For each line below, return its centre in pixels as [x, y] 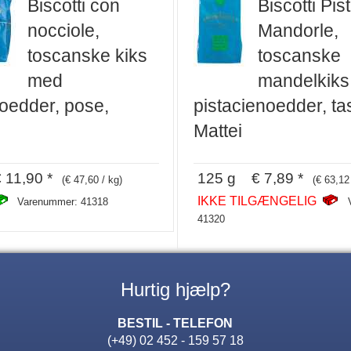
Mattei [218, 130]
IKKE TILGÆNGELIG [259, 201]
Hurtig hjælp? [175, 290]
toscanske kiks [87, 55]
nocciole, [63, 30]
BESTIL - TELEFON [175, 323]
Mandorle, [298, 30]
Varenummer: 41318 [62, 202]
